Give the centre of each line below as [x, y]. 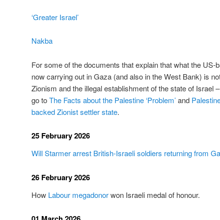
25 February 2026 [61, 136]
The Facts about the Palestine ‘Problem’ [112, 100]
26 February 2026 [61, 177]
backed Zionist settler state [74, 111]
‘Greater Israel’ [55, 17]
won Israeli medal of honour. [154, 194]
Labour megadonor [78, 194]
